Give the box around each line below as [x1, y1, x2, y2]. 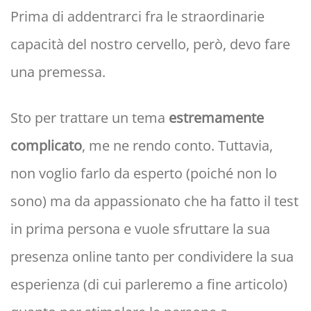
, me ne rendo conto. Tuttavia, [82, 136, 273, 155]
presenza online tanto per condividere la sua [10, 247, 294, 267]
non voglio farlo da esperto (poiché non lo [10, 164, 277, 183]
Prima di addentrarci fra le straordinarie [10, 7, 264, 26]
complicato [10, 136, 82, 155]
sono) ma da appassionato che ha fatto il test [10, 192, 299, 211]
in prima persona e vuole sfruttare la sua [10, 219, 270, 239]
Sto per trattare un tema [10, 108, 169, 128]
